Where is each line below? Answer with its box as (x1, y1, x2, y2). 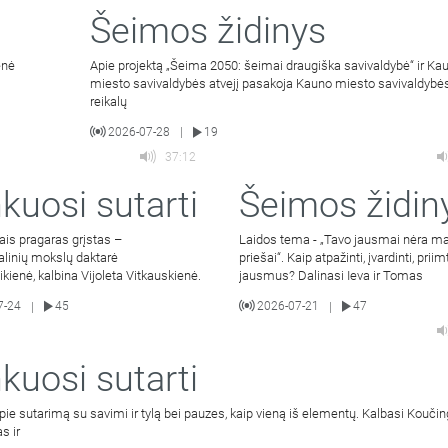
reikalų (90, 93, 128, 109)
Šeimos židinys (90, 9, 327, 52)
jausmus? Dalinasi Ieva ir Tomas (238, 267, 423, 283)
